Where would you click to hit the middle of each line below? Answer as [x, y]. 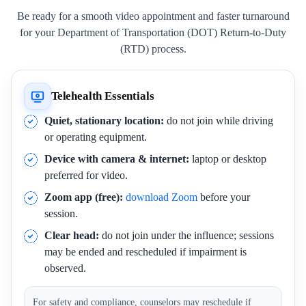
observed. [65, 268]
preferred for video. [86, 175]
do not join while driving [219, 121]
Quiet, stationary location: [104, 121]
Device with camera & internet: [117, 159]
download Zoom [162, 197]
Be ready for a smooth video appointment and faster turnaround [153, 16]
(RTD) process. [153, 49]
